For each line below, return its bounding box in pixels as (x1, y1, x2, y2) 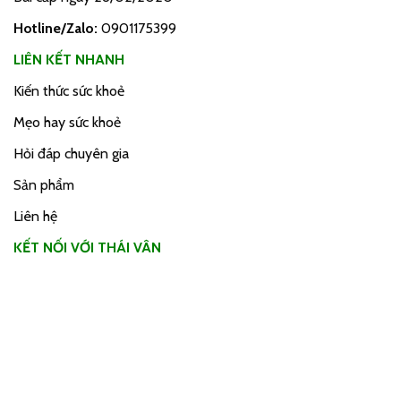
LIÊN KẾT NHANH (13, 51, 124, 69)
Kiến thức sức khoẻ (13, 82, 124, 100)
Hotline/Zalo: (13, 20, 101, 38)
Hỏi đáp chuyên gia (13, 145, 129, 163)
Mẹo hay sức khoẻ (13, 114, 121, 132)
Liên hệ (13, 208, 57, 226)
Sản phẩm (13, 176, 74, 194)
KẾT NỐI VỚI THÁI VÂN (13, 239, 161, 257)
